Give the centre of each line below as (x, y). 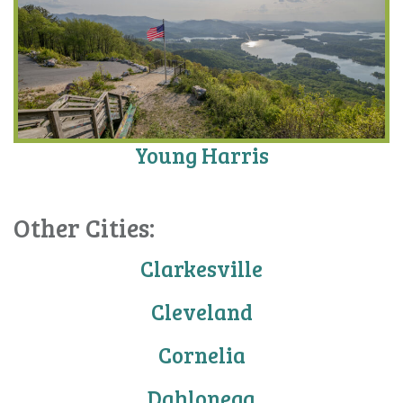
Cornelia (201, 354)
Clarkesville (201, 268)
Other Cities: (84, 227)
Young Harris (201, 155)
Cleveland (201, 311)
